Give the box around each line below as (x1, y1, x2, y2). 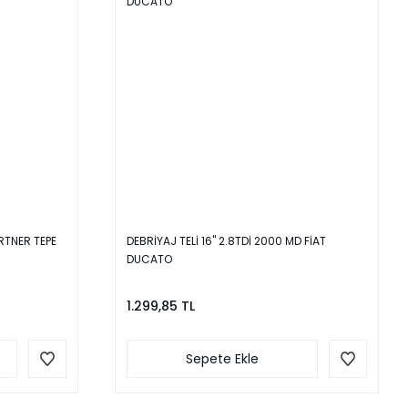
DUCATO (127, 251, 172, 268)
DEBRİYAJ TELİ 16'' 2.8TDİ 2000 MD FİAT (127, 233, 326, 250)
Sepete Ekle (186, 350, 259, 369)
